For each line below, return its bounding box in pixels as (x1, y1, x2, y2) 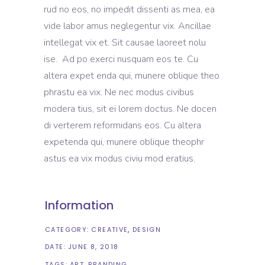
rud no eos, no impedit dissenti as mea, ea (44, 2, 215, 16)
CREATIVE (91, 224, 128, 234)
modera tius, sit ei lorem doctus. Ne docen (44, 102, 216, 115)
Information (45, 196, 114, 214)
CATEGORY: (45, 224, 89, 234)
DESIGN (132, 224, 161, 234)
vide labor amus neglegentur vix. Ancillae (44, 19, 211, 33)
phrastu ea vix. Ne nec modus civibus (44, 85, 194, 99)
